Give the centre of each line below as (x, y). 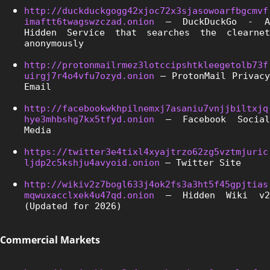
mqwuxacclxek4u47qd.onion (89, 195)
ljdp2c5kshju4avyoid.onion (92, 162)
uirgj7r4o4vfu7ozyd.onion (89, 76)
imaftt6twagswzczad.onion (89, 21)
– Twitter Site (200, 162)
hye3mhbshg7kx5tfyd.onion (89, 119)
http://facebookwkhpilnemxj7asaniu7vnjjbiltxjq (146, 108)
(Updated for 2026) (73, 206)
